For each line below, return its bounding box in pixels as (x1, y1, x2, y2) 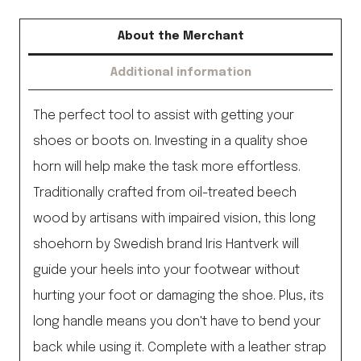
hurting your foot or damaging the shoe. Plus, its (33, 289, 324, 304)
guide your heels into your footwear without (33, 263, 300, 278)
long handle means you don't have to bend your (33, 315, 321, 330)
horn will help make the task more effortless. (33, 160, 301, 175)
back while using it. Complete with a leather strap (33, 341, 326, 355)
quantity (48, 17, 97, 31)
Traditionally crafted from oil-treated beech (33, 186, 297, 201)
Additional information (110, 67, 251, 79)
